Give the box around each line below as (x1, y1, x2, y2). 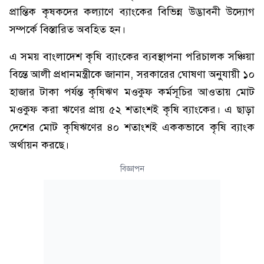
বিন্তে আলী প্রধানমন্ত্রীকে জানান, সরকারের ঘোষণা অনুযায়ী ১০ (9, 68, 255, 81)
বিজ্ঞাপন (120, 164, 144, 174)
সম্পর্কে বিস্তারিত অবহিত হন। (9, 23, 126, 36)
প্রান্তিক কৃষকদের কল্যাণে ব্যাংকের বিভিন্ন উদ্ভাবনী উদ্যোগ (9, 5, 255, 18)
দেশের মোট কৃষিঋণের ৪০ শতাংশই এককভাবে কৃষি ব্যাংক (9, 121, 255, 134)
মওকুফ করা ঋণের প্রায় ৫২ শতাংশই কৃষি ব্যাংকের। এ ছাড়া (9, 103, 255, 116)
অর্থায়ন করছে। (9, 138, 69, 151)
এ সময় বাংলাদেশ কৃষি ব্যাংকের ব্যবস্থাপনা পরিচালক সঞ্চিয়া (9, 50, 255, 63)
